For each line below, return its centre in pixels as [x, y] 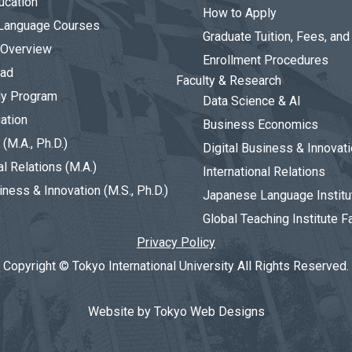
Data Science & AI [252, 101]
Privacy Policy [176, 242]
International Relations [264, 172]
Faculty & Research [229, 81]
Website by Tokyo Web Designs [176, 312]
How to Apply [240, 13]
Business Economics [260, 125]
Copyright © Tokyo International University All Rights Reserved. [176, 266]
